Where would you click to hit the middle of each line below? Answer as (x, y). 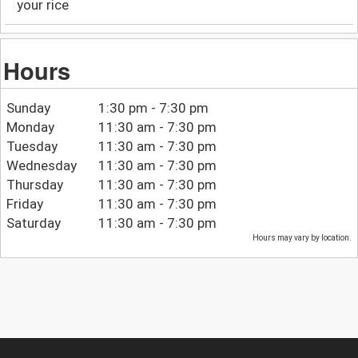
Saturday (33, 223)
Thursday (34, 185)
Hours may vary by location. (302, 238)
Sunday (28, 108)
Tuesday (32, 147)
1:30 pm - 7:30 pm (154, 108)
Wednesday (41, 166)
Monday (30, 127)
